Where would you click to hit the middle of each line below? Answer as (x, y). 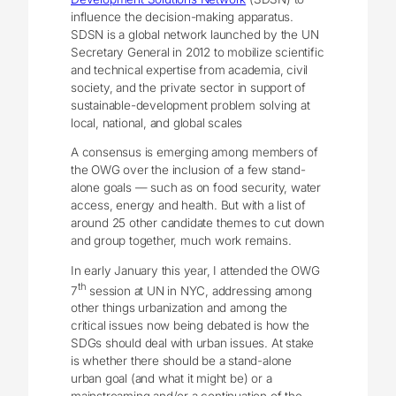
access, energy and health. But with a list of (189, 206)
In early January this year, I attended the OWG (195, 270)
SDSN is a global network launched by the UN (195, 34)
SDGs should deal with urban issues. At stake (193, 343)
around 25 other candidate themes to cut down (198, 223)
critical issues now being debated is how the (190, 326)
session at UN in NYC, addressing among (199, 290)
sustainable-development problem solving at (190, 105)
